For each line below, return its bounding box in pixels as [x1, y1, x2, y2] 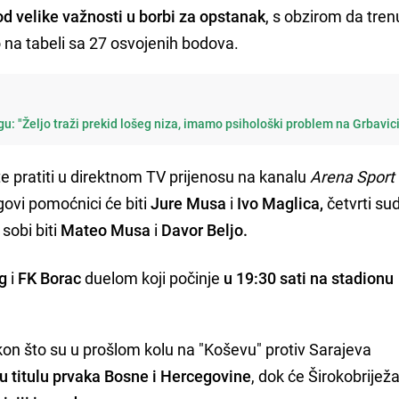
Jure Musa [151, 191, 227, 214]
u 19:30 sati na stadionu [224, 266, 395, 289]
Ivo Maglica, [237, 191, 324, 214]
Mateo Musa [61, 218, 151, 240]
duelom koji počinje [81, 266, 224, 289]
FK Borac [18, 266, 82, 289]
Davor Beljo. [161, 218, 248, 240]
